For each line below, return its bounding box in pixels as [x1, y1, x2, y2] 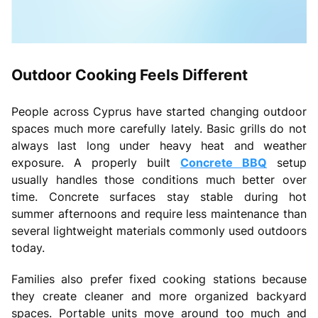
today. [11, 240, 45, 255]
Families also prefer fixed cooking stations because [11, 271, 307, 286]
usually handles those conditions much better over [11, 172, 307, 187]
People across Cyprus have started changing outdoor [11, 104, 307, 119]
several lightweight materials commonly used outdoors [11, 223, 307, 238]
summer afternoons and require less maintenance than [11, 206, 307, 221]
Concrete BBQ [180, 155, 267, 170]
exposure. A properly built [11, 155, 180, 170]
